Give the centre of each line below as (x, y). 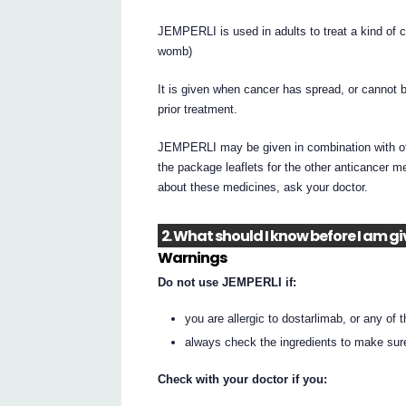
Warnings (193, 258)
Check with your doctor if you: (243, 380)
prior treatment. (198, 110)
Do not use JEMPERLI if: (227, 282)
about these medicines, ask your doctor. (263, 188)
